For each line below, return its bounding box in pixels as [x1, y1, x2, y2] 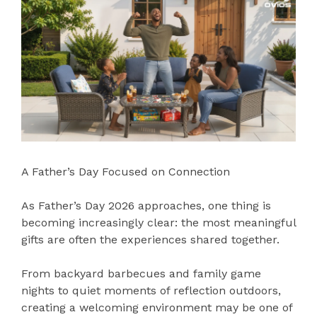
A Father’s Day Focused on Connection [21, 164, 230, 178]
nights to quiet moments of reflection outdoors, [21, 283, 281, 297]
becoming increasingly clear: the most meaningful [21, 215, 296, 229]
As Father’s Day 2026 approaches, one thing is [21, 198, 271, 212]
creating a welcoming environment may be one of [21, 300, 292, 314]
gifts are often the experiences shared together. [21, 232, 279, 246]
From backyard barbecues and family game [21, 266, 261, 280]
